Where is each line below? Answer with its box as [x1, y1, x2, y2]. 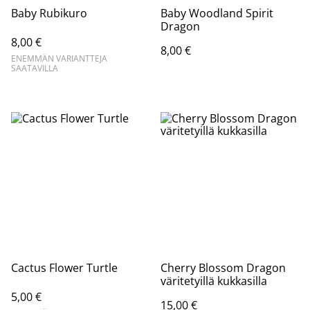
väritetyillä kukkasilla [161, 273, 267, 289]
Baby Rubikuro [11, 6, 87, 21]
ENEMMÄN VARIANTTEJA [11, 53, 107, 64]
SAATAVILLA [11, 62, 58, 74]
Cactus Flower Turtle [11, 260, 118, 275]
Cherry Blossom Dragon [161, 260, 286, 275]
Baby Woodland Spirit [161, 6, 273, 21]
